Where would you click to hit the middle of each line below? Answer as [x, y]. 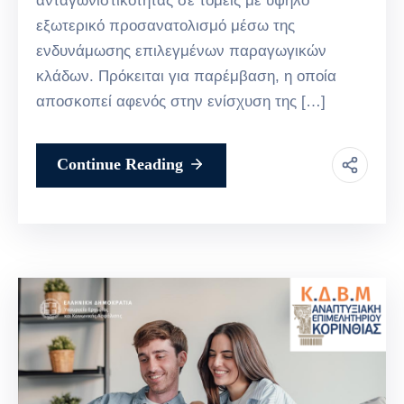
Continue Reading [120, 164]
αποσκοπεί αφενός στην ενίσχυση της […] [181, 101]
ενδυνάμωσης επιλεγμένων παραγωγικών [181, 50]
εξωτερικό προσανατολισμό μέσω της [165, 25]
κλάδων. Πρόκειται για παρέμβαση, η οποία [186, 76]
